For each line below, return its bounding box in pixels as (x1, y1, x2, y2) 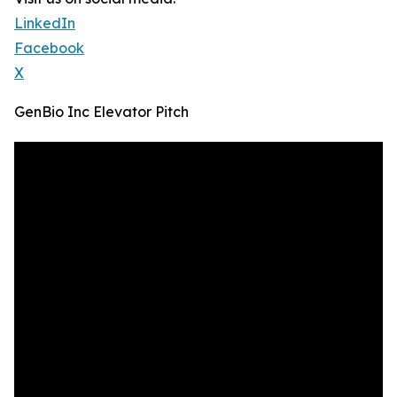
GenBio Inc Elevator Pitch (14, 103, 189, 121)
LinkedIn (14, 14, 75, 33)
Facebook (14, 39, 84, 58)
